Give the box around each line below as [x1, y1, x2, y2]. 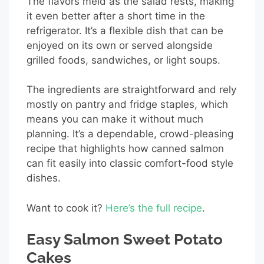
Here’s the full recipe [105, 202, 202, 214]
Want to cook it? [27, 202, 105, 214]
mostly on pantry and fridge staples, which [27, 98, 228, 111]
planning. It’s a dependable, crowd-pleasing [27, 128, 233, 140]
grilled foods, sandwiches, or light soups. [27, 54, 220, 66]
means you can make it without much [27, 113, 203, 126]
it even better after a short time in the [27, 9, 205, 22]
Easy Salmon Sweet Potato [27, 230, 223, 249]
